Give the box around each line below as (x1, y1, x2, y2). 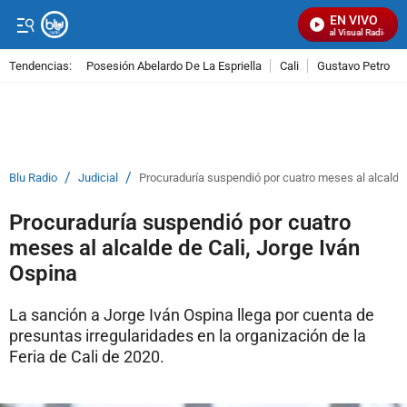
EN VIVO (330, 13, 378, 27)
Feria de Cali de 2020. (9, 347, 164, 366)
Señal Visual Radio (309, 27, 385, 37)
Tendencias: (9, 58, 72, 73)
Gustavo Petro (317, 58, 390, 73)
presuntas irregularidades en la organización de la (9, 326, 366, 345)
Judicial (78, 171, 118, 184)
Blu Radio (9, 171, 57, 184)
